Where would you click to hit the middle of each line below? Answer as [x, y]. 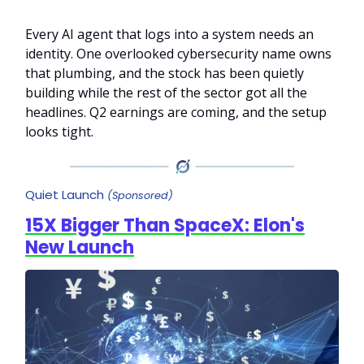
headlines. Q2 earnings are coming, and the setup [176, 112]
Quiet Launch [66, 194]
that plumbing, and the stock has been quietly [165, 73]
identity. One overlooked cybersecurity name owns [178, 54]
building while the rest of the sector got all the [166, 93]
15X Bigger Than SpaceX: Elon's [165, 225]
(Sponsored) [140, 195]
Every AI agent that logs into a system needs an [169, 34]
